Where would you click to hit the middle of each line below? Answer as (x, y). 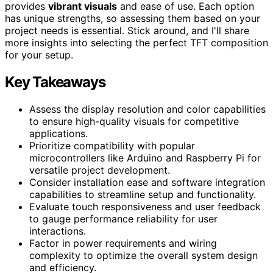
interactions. (58, 231)
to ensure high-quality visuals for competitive (134, 121)
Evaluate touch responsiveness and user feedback (145, 206)
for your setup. (39, 55)
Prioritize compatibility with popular (112, 145)
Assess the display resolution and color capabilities (147, 109)
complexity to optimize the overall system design (144, 255)
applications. (58, 133)
